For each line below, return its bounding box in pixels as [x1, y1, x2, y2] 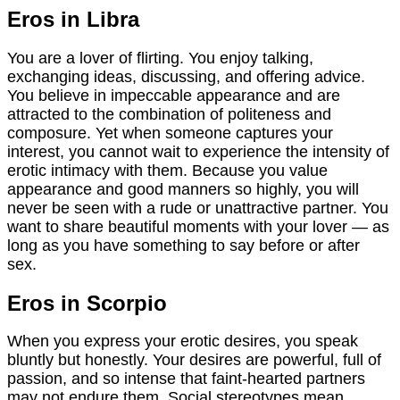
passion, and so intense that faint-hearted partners [7, 370, 365, 388]
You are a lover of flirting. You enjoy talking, [7, 48, 313, 67]
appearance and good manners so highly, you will [7, 179, 359, 198]
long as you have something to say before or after [7, 236, 360, 254]
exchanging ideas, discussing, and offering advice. [7, 67, 365, 86]
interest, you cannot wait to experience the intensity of [7, 142, 389, 161]
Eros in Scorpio [7, 290, 167, 315]
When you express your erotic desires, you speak [7, 332, 358, 351]
